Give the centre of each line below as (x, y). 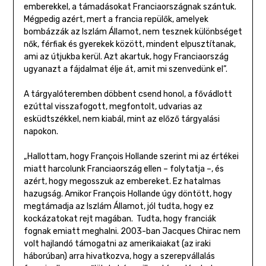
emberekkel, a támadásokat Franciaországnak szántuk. (130, 7)
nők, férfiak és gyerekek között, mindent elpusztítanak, (129, 45)
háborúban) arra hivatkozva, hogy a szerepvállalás (119, 256)
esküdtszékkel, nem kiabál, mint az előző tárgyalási (121, 119)
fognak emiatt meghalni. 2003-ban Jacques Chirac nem (132, 232)
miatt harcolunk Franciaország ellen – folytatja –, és (123, 169)
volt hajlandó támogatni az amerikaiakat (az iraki (117, 244)
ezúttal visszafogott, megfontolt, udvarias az (113, 107)
